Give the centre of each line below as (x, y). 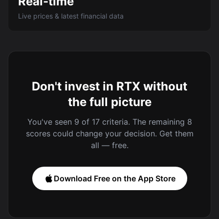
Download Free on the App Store (114, 178)
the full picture (109, 102)
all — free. (109, 145)
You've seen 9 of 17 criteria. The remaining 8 (109, 122)
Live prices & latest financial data (71, 16)
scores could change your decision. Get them (109, 133)
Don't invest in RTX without (109, 86)
